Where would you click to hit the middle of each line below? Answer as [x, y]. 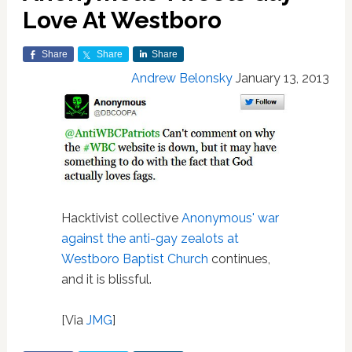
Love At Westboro [122, 20]
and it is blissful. [106, 279]
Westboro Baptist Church [134, 258]
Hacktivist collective [121, 218]
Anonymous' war [230, 218]
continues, [239, 258]
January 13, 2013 [283, 78]
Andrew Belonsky [182, 78]
